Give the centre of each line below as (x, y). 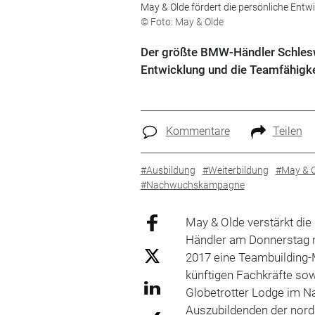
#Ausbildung (168, 170)
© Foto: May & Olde (182, 22)
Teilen (287, 131)
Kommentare (198, 131)
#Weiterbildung (235, 170)
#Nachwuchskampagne (192, 185)
